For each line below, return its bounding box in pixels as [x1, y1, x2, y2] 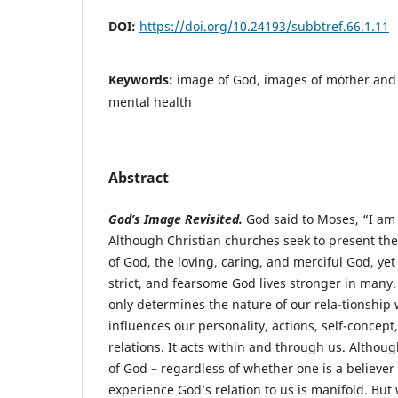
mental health [108, 93, 192, 111]
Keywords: [108, 71, 177, 89]
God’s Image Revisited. [108, 211, 246, 228]
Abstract [108, 168, 169, 188]
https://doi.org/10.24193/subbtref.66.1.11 [139, 18, 389, 36]
